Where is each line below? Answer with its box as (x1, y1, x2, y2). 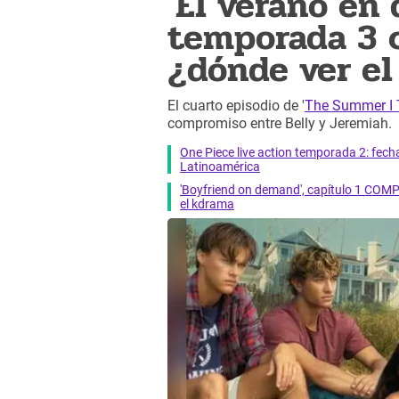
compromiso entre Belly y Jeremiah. (167, 115, 392, 133)
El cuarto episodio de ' (167, 97, 305, 115)
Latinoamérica (180, 159, 260, 174)
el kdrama (180, 196, 234, 211)
